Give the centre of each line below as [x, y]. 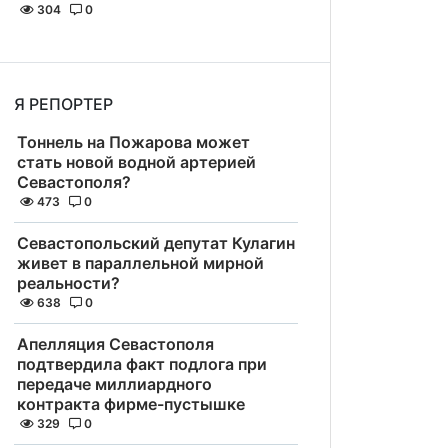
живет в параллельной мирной [140, 263]
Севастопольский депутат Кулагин [156, 243]
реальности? [68, 283]
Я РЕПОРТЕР [63, 104]
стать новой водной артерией [136, 162]
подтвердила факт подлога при [142, 364]
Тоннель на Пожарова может [133, 142]
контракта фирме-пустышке [131, 404]
